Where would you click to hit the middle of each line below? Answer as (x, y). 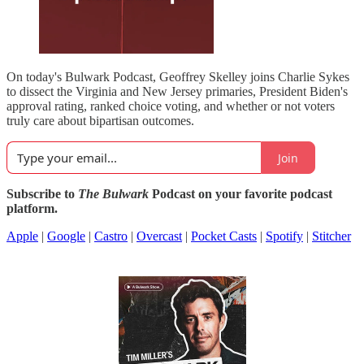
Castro (111, 236)
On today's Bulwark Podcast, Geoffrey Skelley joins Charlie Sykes (178, 77)
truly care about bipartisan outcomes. (100, 121)
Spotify (284, 236)
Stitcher (331, 236)
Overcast (159, 236)
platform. (32, 208)
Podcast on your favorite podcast (240, 194)
